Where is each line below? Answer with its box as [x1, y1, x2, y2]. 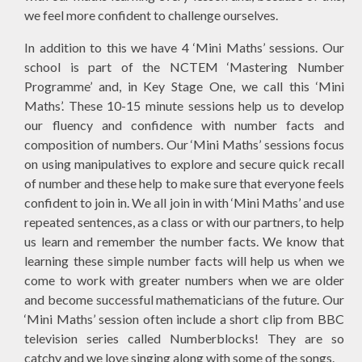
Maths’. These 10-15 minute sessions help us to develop [24, 97, 344, 113]
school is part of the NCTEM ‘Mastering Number [24, 58, 344, 74]
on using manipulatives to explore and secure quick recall [24, 155, 344, 171]
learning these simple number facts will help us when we [24, 252, 344, 268]
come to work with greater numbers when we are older [24, 271, 344, 288]
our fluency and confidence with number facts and [24, 116, 344, 133]
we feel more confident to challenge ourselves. [24, 6, 279, 23]
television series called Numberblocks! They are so [24, 330, 344, 346]
